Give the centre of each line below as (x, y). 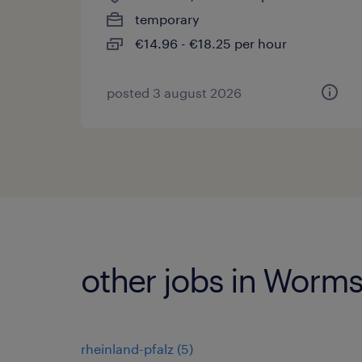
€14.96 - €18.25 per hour (211, 43)
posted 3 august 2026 (174, 93)
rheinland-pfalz (127, 349)
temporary (167, 19)
